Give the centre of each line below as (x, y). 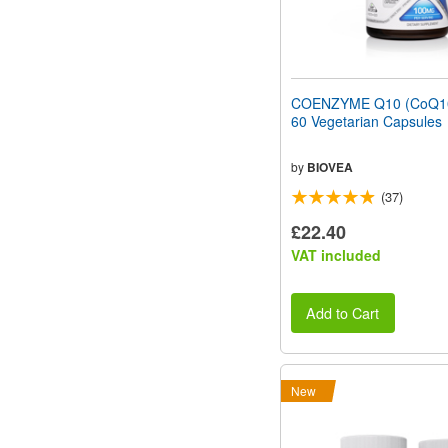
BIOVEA (330, 166)
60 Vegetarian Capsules (366, 120)
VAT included (336, 254)
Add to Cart (343, 313)
